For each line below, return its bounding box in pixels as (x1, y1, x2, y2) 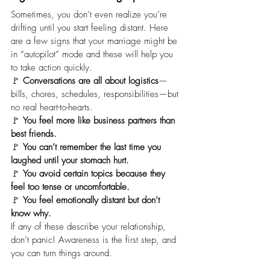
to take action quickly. (11, 61, 92, 74)
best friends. (11, 128, 57, 140)
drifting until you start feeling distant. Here (11, 22, 171, 34)
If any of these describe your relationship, (11, 221, 169, 233)
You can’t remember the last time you (23, 141, 164, 154)
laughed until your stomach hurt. (11, 154, 129, 167)
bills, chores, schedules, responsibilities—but (11, 88, 181, 101)
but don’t (128, 194, 163, 207)
